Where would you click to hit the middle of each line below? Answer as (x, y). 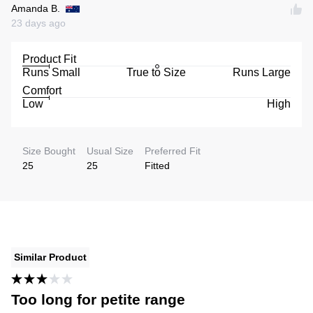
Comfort (42, 91)
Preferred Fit (173, 151)
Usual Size (110, 151)
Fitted (157, 166)
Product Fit (49, 59)
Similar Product (50, 257)
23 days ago (38, 23)
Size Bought (49, 151)
